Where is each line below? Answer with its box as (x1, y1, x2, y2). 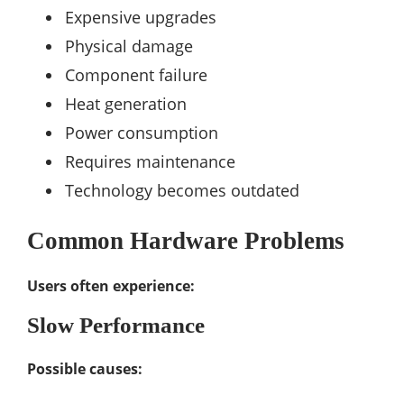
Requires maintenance (65, 151, 235, 172)
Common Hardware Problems (27, 227, 344, 254)
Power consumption (65, 122, 218, 143)
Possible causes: (27, 359, 142, 379)
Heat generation (65, 93, 187, 115)
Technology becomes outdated (65, 179, 299, 201)
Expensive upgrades (65, 6, 216, 28)
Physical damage (65, 35, 193, 57)
